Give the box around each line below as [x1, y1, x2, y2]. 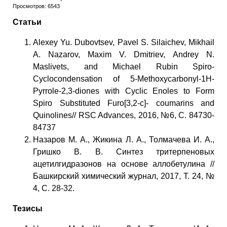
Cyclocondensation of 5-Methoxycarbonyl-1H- [33, 74, 214, 83]
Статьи [13, 17, 42, 26]
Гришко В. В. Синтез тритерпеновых [33, 147, 214, 156]
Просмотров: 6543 [13, 3, 60, 9]
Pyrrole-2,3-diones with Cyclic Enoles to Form [33, 86, 214, 95]
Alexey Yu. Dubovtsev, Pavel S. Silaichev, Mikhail [33, 37, 214, 47]
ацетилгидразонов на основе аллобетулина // [33, 159, 214, 168]
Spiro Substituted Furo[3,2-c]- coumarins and [33, 98, 214, 107]
